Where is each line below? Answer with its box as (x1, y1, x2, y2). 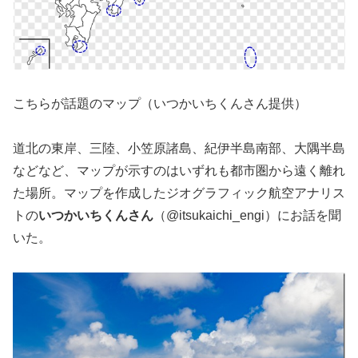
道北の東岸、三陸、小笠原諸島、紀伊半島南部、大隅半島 (13, 141, 345, 156)
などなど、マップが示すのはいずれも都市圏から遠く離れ (13, 164, 345, 178)
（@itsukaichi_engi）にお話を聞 (153, 209, 341, 223)
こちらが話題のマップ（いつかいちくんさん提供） (13, 96, 307, 110)
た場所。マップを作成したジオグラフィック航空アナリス (13, 186, 345, 201)
